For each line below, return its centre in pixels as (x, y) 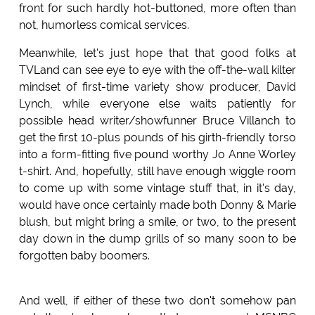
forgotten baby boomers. (84, 255)
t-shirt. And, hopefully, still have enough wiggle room (157, 171)
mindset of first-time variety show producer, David (157, 86)
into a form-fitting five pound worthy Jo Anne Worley (157, 154)
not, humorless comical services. (104, 25)
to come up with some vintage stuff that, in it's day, (157, 188)
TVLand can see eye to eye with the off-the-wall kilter (157, 70)
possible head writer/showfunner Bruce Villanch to (157, 120)
